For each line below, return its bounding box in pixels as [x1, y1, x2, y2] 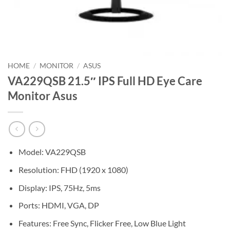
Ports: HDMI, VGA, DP [18, 200, 99, 210]
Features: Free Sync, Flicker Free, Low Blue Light [18, 218, 186, 228]
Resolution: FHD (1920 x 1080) [18, 165, 128, 175]
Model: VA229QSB [18, 147, 86, 157]
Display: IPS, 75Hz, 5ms [18, 182, 101, 193]
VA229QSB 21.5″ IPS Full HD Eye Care [8, 73, 202, 88]
